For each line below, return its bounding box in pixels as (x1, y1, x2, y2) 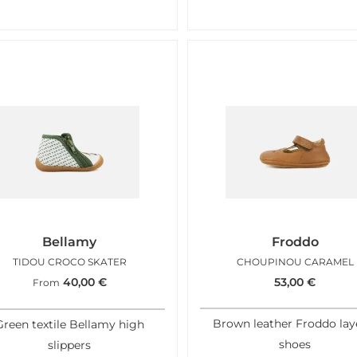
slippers (48, 339, 92, 352)
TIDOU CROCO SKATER (12, 256, 127, 269)
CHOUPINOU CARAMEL (236, 256, 354, 269)
